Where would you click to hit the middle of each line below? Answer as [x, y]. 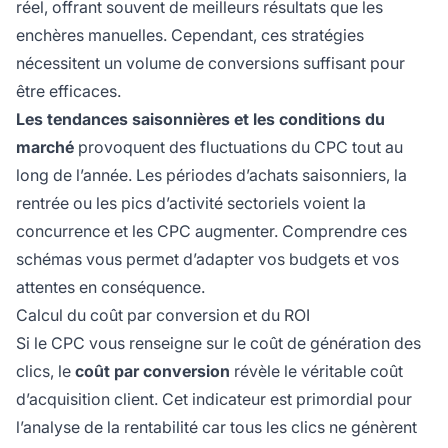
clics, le [45, 371]
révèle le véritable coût [316, 371]
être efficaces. [68, 91]
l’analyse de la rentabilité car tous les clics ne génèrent [216, 427]
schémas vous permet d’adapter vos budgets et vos [207, 259]
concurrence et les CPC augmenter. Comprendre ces [211, 231]
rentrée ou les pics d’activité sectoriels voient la [191, 203]
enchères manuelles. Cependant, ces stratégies [190, 35]
